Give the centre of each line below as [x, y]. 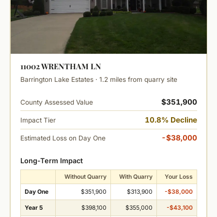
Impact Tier [38, 120]
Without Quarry [85, 176]
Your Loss [178, 176]
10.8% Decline [171, 120]
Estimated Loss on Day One [63, 138]
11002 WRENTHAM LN [61, 66]
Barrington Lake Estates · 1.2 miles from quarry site [99, 80]
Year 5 [33, 207]
